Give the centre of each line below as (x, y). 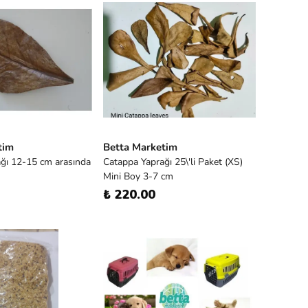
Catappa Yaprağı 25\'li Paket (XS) (173, 162)
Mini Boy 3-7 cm (138, 176)
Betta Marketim (140, 147)
